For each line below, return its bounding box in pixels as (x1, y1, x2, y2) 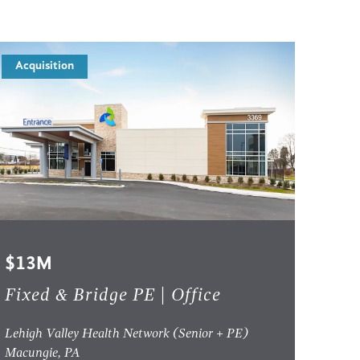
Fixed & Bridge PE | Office (5, 287, 222, 305)
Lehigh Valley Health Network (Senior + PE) (5, 328, 249, 341)
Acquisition (15, 60, 75, 73)
